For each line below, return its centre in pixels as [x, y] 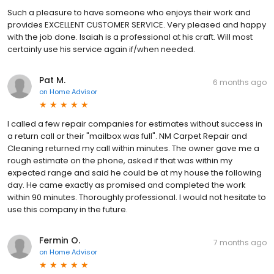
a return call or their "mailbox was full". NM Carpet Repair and [127, 136]
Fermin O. [60, 240]
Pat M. [52, 80]
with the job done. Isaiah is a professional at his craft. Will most [130, 37]
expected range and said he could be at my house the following [135, 173]
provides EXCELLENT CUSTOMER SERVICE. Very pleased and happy [137, 25]
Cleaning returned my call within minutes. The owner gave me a [133, 148]
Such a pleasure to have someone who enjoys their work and [129, 13]
